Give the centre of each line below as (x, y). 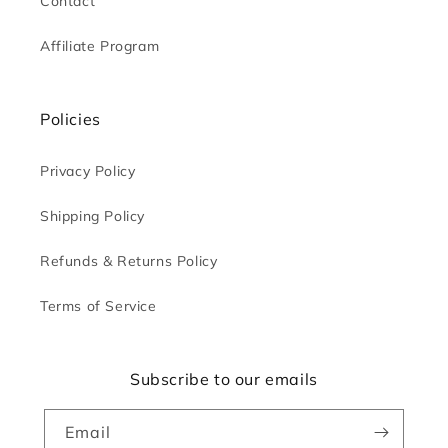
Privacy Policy (88, 171)
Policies (70, 119)
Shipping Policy (92, 216)
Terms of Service (98, 306)
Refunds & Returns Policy (129, 261)
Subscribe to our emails (224, 379)
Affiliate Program (100, 46)
